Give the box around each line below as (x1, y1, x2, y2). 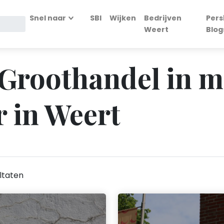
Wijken (109, 13, 136, 23)
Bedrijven (144, 13, 182, 23)
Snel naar (29, 13, 66, 23)
